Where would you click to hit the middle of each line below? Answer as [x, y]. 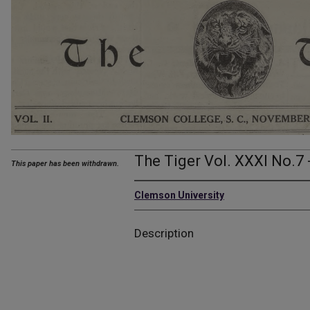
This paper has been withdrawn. [65, 164]
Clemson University [179, 195]
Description [164, 234]
